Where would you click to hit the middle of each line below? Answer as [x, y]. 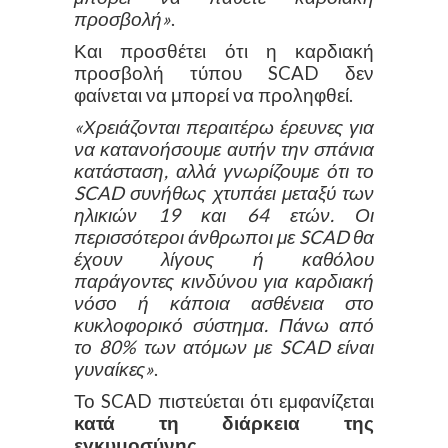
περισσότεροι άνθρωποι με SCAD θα [224, 236]
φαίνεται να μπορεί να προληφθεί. [213, 94]
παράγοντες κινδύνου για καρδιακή [224, 280]
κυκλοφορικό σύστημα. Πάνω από [224, 324]
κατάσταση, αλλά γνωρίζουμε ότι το [224, 170]
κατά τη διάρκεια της [224, 422]
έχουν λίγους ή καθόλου [224, 258]
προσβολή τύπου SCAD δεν [224, 72]
